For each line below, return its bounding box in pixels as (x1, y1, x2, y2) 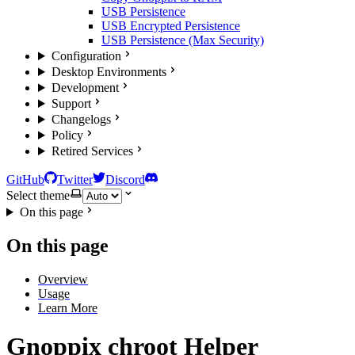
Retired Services (51, 144, 133, 158)
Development (51, 81, 119, 94)
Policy (51, 128, 83, 142)
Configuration (51, 49, 121, 63)
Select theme (6, 189, 70, 202)
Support (51, 97, 91, 110)
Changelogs (51, 113, 111, 126)
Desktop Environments (51, 65, 166, 78)
